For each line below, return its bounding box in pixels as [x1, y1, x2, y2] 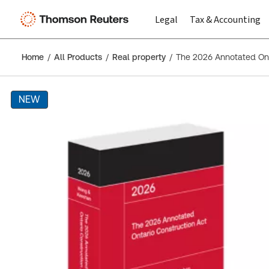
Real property [112, 52, 166, 62]
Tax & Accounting [190, 13, 261, 26]
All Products [54, 52, 102, 62]
